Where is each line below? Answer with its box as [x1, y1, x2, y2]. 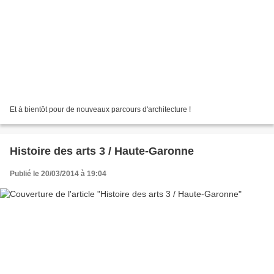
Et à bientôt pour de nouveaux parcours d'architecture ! [10, 105, 191, 114]
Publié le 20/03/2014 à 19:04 [10, 169, 106, 179]
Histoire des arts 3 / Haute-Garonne [10, 145, 194, 158]
